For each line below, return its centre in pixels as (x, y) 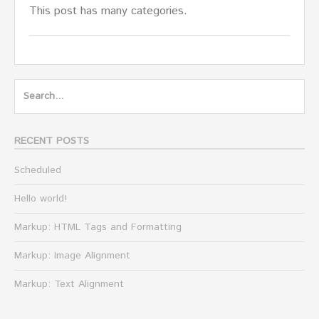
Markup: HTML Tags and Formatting (98, 228)
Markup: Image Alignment (72, 256)
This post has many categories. (108, 11)
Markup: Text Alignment (69, 284)
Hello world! (41, 199)
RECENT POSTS (52, 141)
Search (31, 88)
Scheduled (38, 171)
